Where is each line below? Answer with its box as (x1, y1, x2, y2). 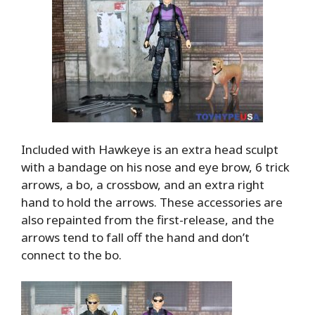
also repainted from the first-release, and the (21, 211, 274, 228)
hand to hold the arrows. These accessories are (21, 193, 283, 210)
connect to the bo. (21, 246, 122, 263)
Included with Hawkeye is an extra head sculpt (21, 141, 278, 157)
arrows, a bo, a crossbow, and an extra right (21, 176, 264, 193)
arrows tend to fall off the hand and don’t (21, 229, 250, 245)
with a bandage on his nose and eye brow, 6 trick (21, 158, 290, 175)
